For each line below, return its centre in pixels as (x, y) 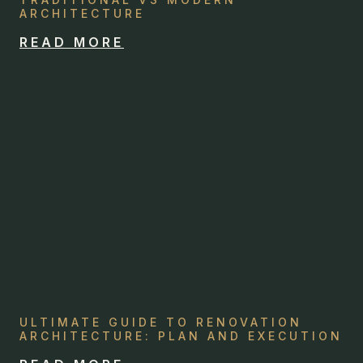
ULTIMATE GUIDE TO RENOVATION (161, 322)
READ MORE (72, 42)
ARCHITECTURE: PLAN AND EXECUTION (181, 336)
